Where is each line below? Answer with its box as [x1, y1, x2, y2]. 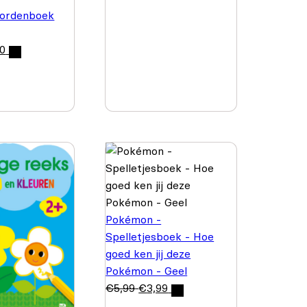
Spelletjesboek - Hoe [106, 229, 214, 243]
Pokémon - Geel [106, 263, 188, 278]
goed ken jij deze [106, 246, 191, 260]
